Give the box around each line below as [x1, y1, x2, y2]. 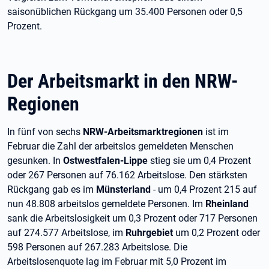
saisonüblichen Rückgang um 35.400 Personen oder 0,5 [7, 6, 243, 17]
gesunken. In [7, 155, 63, 166]
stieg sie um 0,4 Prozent [148, 155, 251, 166]
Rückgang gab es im [7, 184, 96, 195]
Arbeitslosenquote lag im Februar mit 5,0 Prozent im [7, 256, 226, 267]
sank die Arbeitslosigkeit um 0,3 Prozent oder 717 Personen [7, 213, 258, 224]
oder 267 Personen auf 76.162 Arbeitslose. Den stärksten [7, 169, 247, 181]
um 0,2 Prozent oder [173, 227, 260, 238]
